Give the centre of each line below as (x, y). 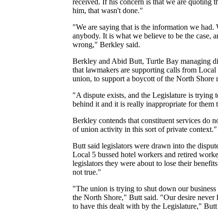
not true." (87, 172)
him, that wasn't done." (108, 10)
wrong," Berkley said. (107, 44)
